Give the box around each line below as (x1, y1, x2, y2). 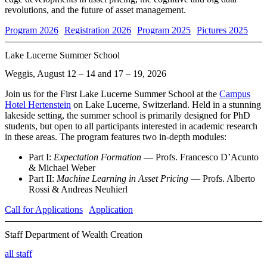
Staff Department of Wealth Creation (5, 229, 142, 240)
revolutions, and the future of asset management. (5, 4, 186, 15)
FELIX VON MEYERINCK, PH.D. (5, 243, 137, 253)
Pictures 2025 (197, 24, 248, 35)
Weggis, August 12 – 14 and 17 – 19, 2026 (5, 69, 166, 79)
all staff (5, 248, 32, 259)
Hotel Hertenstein (5, 100, 71, 110)
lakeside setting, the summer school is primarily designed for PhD (5, 110, 250, 121)
